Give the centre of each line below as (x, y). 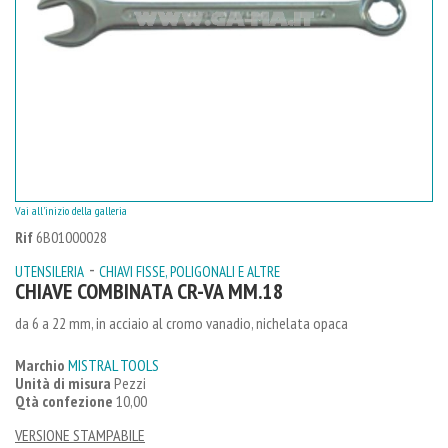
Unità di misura (63, 382)
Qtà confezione (64, 400)
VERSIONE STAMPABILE (80, 434)
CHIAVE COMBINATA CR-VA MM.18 (149, 290)
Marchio (40, 364)
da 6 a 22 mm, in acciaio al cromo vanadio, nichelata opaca (181, 322)
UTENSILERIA (49, 271)
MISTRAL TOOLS (113, 364)
